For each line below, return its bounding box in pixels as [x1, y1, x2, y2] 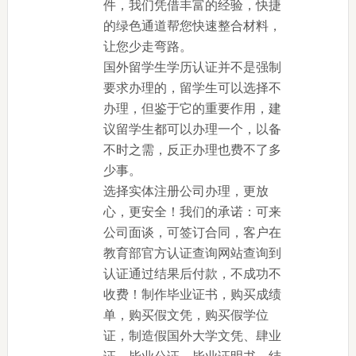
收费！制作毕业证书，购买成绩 [103, 287, 281, 302]
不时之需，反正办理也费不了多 [103, 142, 281, 157]
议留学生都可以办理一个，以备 [103, 122, 281, 137]
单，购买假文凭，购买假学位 [103, 308, 269, 323]
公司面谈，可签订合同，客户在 [103, 225, 281, 240]
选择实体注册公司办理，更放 [103, 184, 269, 199]
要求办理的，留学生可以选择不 [103, 80, 281, 95]
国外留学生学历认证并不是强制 [103, 60, 281, 75]
